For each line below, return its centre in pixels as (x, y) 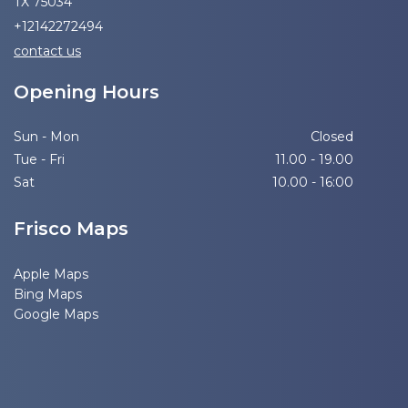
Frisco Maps (71, 228)
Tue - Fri (39, 159)
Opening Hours (87, 92)
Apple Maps (51, 274)
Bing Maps (48, 294)
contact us (47, 51)
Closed (332, 136)
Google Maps (56, 314)
